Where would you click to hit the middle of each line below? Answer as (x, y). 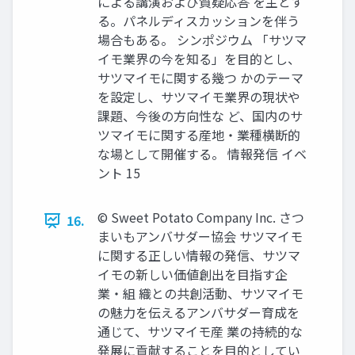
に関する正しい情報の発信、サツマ (199, 255)
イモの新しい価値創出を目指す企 (193, 274)
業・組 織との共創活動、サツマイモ (200, 293)
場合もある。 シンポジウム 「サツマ (202, 40)
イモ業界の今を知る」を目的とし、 (199, 59)
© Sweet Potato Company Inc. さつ (201, 217)
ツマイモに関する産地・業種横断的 (199, 135)
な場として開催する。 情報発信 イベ (202, 154)
